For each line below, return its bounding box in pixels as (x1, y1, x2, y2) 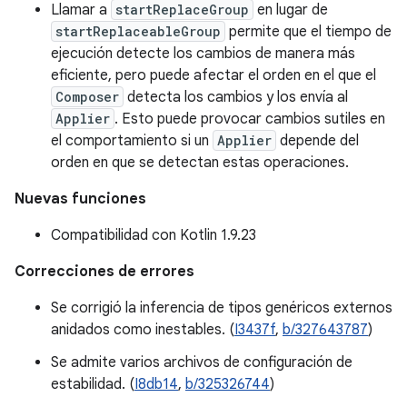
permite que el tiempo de (225, 23, 392, 41)
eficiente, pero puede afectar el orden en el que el (51, 66, 376, 84)
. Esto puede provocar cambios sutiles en (114, 110, 385, 128)
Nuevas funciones (15, 190, 146, 208)
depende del (276, 132, 359, 150)
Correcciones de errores (15, 263, 194, 281)
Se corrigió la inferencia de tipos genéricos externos (51, 299, 392, 317)
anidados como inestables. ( (51, 321, 234, 339)
